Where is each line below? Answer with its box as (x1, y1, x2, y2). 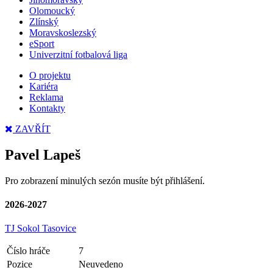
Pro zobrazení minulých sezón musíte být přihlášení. (5, 175, 205, 186)
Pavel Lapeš (5, 146, 80, 163)
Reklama (29, 91, 63, 102)
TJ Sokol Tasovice (5, 223, 76, 234)
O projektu (29, 69, 71, 80)
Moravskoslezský (29, 27, 96, 38)
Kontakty (29, 102, 65, 113)
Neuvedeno (79, 259, 123, 270)
